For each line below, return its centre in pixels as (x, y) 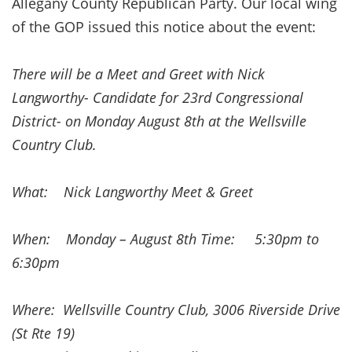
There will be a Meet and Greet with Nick (138, 73)
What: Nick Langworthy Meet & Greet (162, 191)
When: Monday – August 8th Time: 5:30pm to (165, 238)
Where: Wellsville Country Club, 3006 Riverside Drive (176, 309)
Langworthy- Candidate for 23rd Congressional (158, 97)
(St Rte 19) (57, 333)
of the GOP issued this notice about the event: (164, 26)
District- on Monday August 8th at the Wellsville (159, 121)
